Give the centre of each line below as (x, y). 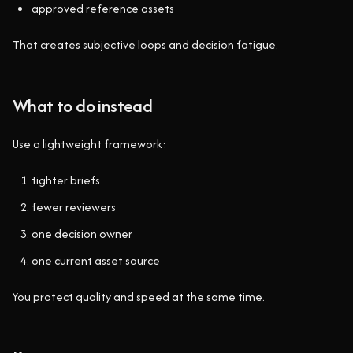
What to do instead (83, 106)
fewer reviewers (74, 207)
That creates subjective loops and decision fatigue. (145, 45)
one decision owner (82, 234)
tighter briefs (66, 180)
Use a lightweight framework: (89, 144)
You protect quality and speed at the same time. (139, 297)
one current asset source (96, 260)
